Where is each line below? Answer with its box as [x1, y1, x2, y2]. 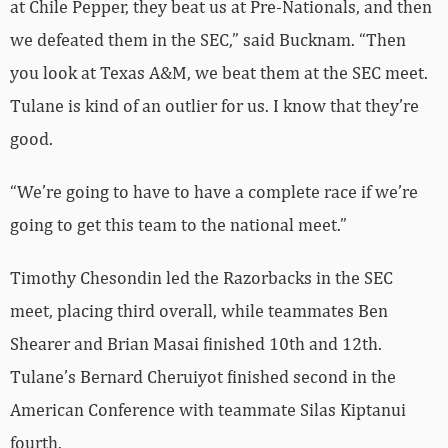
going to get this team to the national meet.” [10, 214, 347, 236]
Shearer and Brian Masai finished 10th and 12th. [10, 333, 382, 355]
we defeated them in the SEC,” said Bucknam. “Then [10, 29, 406, 51]
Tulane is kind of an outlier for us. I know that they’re [10, 95, 419, 117]
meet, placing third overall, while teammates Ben [10, 300, 388, 322]
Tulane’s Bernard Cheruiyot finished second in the [10, 366, 396, 388]
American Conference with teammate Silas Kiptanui [10, 399, 406, 421]
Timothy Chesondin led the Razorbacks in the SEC [10, 267, 393, 289]
